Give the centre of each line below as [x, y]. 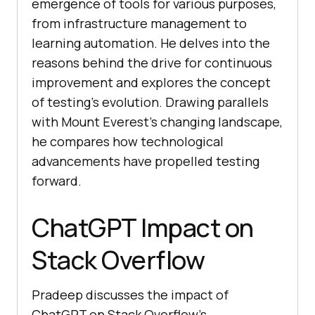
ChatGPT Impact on [143, 227]
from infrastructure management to [139, 23]
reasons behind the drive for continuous [152, 62]
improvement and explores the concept [151, 82]
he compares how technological [128, 141]
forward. [57, 180]
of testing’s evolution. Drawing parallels [150, 102]
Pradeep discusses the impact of [130, 294]
